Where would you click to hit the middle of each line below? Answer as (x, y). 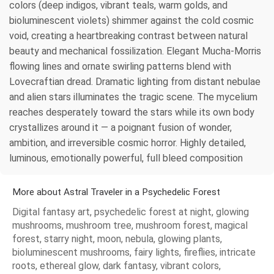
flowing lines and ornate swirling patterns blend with (120, 67)
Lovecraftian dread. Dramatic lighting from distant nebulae (135, 82)
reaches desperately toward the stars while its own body (132, 113)
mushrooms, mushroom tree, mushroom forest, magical (130, 226)
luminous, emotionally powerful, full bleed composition (126, 158)
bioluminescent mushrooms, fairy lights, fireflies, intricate (134, 253)
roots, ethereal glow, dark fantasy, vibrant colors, (117, 266)
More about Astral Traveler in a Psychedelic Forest (116, 192)
